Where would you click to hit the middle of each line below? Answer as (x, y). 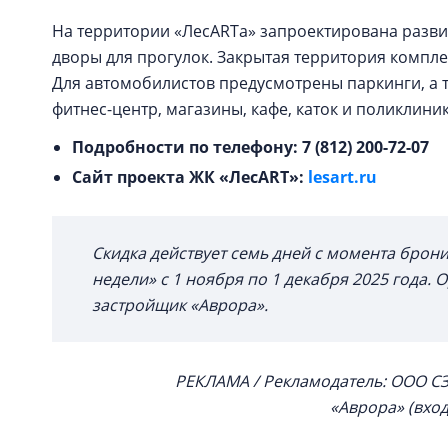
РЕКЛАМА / (219, 381)
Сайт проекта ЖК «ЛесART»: (190, 177)
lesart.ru (342, 177)
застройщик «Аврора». (182, 305)
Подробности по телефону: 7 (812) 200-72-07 (250, 147)
